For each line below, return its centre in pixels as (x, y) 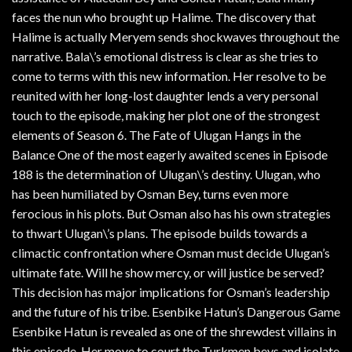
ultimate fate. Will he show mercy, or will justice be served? (168, 272)
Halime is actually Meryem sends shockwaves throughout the (176, 36)
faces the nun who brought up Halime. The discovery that (164, 16)
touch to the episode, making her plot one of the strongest (166, 115)
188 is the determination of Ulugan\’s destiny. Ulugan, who (166, 174)
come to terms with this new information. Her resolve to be (169, 75)
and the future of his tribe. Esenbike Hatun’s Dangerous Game (176, 311)
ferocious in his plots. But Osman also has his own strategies (171, 213)
